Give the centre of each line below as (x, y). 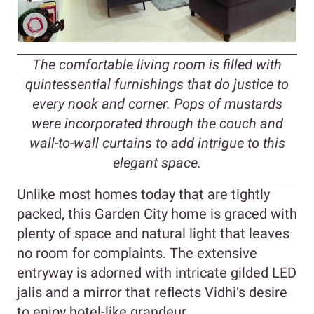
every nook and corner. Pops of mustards (157, 103)
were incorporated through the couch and (157, 123)
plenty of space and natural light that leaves (153, 233)
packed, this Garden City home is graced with (157, 213)
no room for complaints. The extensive (137, 253)
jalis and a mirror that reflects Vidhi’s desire (152, 292)
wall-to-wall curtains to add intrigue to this (157, 143)
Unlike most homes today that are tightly (143, 194)
